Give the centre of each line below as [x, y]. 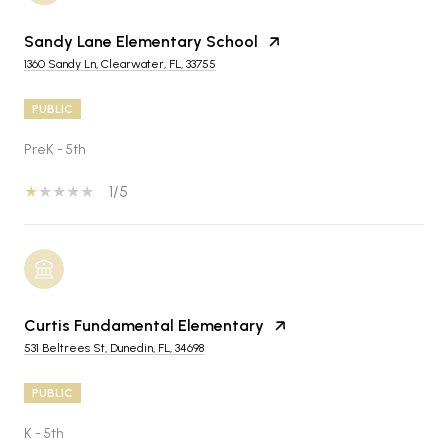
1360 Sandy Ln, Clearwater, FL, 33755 [120, 63]
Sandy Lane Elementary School [141, 41]
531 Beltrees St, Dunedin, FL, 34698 [114, 347]
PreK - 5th [55, 149]
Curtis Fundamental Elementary [144, 325]
